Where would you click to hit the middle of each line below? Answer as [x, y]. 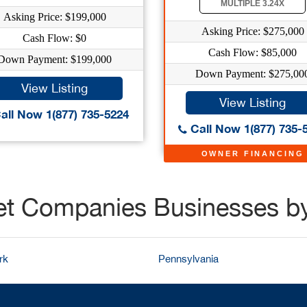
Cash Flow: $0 [54, 38]
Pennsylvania [188, 259]
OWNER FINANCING [253, 153]
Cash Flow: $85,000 [253, 52]
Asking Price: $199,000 [54, 17]
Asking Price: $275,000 [253, 31]
